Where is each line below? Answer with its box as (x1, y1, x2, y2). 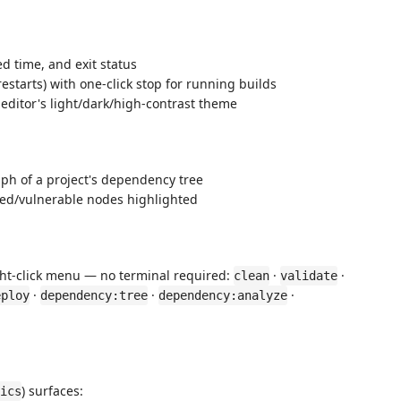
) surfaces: (21, 382, 83, 399)
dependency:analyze (158, 288, 287, 303)
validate (280, 269, 337, 283)
